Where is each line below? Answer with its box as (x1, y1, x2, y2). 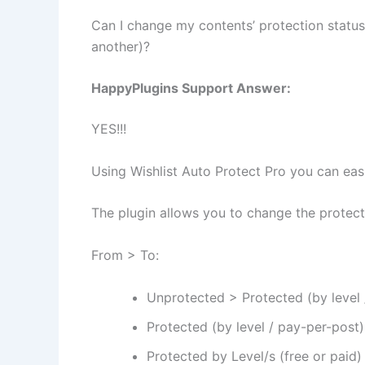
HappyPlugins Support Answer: (91, 80, 291, 97)
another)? (91, 37, 150, 55)
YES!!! (91, 121, 126, 138)
